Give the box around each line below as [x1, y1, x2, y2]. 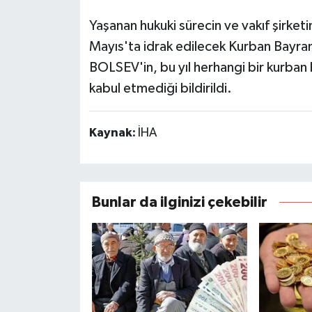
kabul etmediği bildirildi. [88, 81, 232, 96]
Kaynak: [88, 127, 138, 140]
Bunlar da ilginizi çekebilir [91, 194, 267, 210]
